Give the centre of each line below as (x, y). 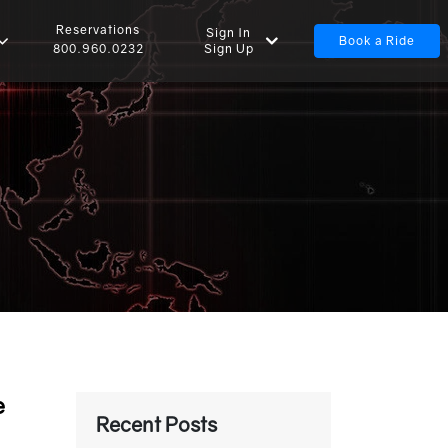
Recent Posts (156, 424)
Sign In (229, 32)
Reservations (98, 29)
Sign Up (228, 48)
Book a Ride (376, 40)
